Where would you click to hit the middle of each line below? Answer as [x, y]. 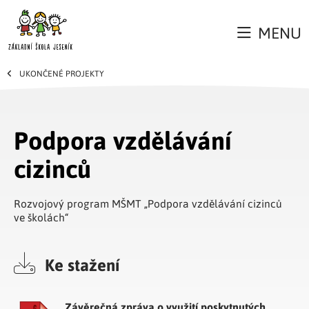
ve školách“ [41, 217]
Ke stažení [80, 264]
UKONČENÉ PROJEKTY [62, 73]
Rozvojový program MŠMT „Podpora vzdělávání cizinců [148, 203]
